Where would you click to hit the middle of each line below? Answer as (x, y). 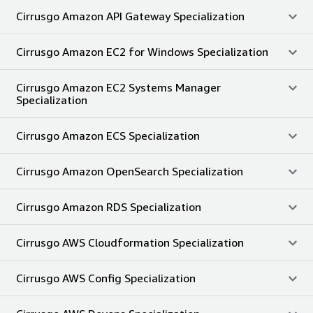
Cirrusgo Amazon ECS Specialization (108, 135)
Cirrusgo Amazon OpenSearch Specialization (130, 171)
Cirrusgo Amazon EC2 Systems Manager (118, 87)
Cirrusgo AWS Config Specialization (106, 278)
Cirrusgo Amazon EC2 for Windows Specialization (142, 51)
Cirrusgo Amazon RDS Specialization (109, 206)
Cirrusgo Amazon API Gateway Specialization (130, 16)
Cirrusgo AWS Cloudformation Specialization (130, 242)
